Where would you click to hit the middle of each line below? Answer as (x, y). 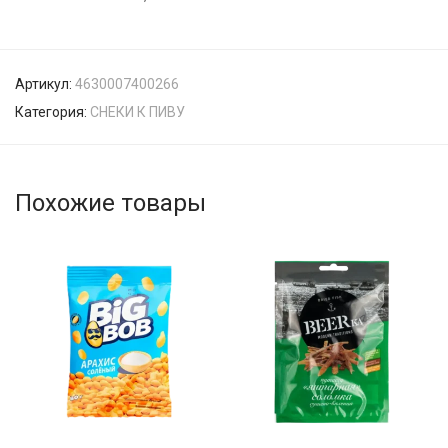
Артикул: (45, 84)
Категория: (52, 112)
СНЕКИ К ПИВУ (137, 112)
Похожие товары (110, 203)
